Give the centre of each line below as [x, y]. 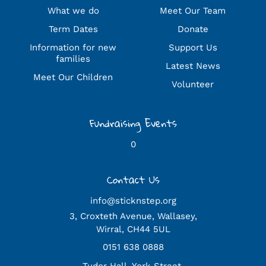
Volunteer [193, 84]
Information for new [73, 47]
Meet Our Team [193, 10]
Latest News [193, 66]
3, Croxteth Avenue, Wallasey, [133, 216]
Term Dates [73, 29]
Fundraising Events [133, 123]
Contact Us [133, 179]
